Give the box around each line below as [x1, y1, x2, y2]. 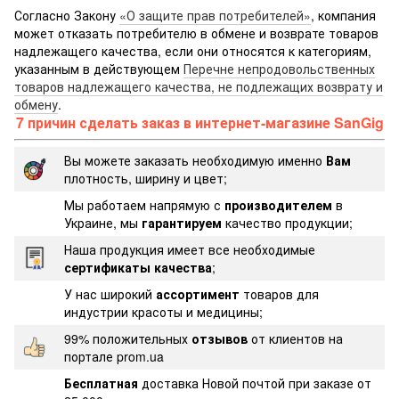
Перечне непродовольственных [183, 59, 375, 77]
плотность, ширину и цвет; [64, 168, 227, 187]
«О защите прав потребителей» [119, 5, 311, 24]
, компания [311, 5, 376, 24]
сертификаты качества [64, 257, 212, 276]
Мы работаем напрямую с [64, 195, 224, 214]
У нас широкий [64, 284, 156, 303]
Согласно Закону [14, 5, 119, 24]
